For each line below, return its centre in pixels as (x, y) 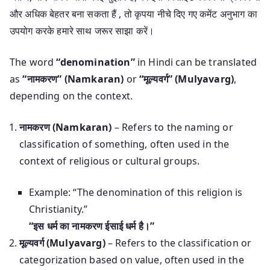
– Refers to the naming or (172, 127)
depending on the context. (71, 96)
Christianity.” (58, 209)
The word (33, 62)
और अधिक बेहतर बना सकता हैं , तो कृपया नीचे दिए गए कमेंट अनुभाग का (133, 14)
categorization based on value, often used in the (132, 259)
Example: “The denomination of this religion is (136, 192)
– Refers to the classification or (178, 243)
